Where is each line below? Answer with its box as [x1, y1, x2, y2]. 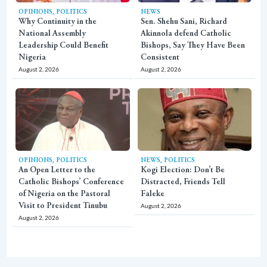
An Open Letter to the [18, 166, 96, 175]
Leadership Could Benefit [18, 41, 109, 50]
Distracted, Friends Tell [140, 178, 225, 187]
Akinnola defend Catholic [140, 29, 231, 38]
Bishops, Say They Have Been [140, 41, 245, 50]
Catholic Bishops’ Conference [18, 178, 125, 187]
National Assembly [18, 29, 86, 38]
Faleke [140, 190, 164, 198]
